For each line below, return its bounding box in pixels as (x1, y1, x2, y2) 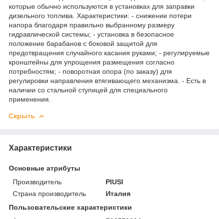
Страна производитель (13, 189, 86, 197)
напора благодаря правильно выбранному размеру (9, 21, 175, 29)
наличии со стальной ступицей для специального (9, 86, 168, 94)
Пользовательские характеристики (9, 203, 132, 211)
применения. (9, 95, 51, 103)
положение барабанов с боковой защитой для (9, 39, 157, 47)
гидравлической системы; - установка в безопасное (9, 30, 174, 38)
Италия (106, 189, 131, 197)
